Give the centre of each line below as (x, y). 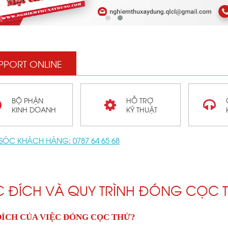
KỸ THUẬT (141, 109)
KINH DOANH (34, 109)
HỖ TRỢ (139, 100)
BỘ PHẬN (27, 100)
